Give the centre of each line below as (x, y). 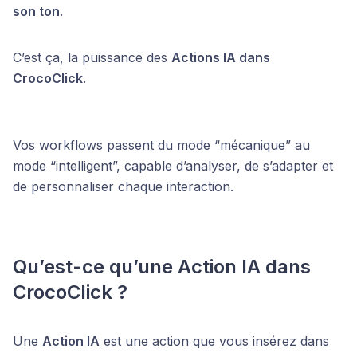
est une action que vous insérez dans (214, 341)
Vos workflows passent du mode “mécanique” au (161, 145)
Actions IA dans (221, 57)
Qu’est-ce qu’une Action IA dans (162, 267)
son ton (36, 11)
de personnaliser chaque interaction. (123, 186)
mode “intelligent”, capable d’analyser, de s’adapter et (173, 166)
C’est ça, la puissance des (92, 57)
